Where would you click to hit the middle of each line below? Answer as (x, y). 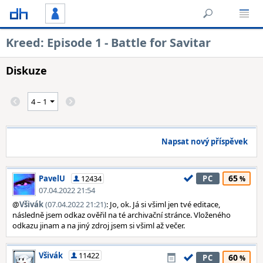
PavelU (52, 178)
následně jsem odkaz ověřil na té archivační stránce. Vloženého (122, 215)
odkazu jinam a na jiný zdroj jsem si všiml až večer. (99, 225)
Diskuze (26, 70)
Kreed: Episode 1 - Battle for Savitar (108, 43)
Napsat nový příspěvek (205, 141)
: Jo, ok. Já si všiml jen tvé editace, (163, 204)
